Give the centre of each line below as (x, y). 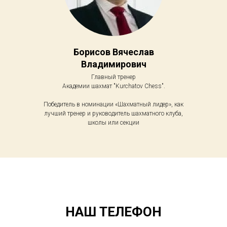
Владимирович (113, 64)
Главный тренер (113, 77)
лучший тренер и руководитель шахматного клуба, (113, 113)
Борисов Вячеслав (113, 52)
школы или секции (113, 122)
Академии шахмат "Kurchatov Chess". (113, 86)
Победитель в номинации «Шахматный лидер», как (113, 104)
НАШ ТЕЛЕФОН (113, 212)
